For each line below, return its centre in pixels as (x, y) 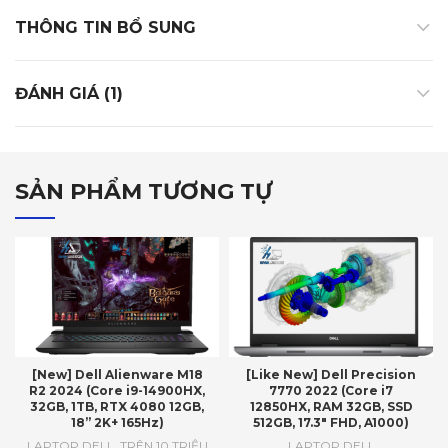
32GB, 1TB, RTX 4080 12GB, (117, 407)
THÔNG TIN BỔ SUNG (105, 28)
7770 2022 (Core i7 (331, 391)
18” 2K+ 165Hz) (117, 423)
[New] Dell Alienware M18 (117, 375)
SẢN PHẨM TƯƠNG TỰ (143, 192)
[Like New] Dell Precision (331, 375)
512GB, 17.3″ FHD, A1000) (331, 423)
